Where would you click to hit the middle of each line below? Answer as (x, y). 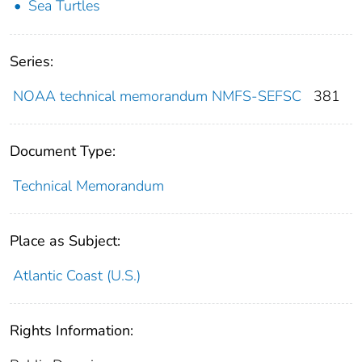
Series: (32, 61)
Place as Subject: (65, 240)
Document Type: (63, 151)
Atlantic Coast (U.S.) (76, 275)
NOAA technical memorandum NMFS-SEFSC (157, 96)
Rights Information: (72, 330)
